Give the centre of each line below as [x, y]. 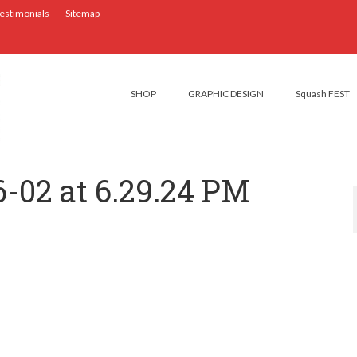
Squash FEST [322, 94]
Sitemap [82, 13]
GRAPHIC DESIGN [226, 94]
